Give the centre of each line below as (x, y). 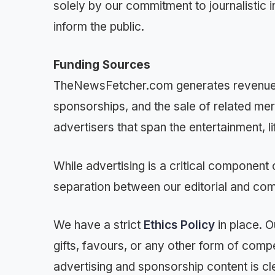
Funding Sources (102, 65)
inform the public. (99, 26)
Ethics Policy (179, 225)
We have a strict (99, 225)
